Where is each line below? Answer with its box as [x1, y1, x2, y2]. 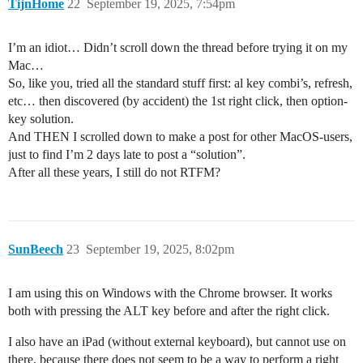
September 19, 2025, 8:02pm [86, 242, 234, 257]
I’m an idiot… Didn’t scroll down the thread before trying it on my [8, 41, 348, 55]
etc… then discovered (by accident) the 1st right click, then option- [8, 94, 348, 109]
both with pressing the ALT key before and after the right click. [8, 304, 330, 318]
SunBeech [8, 242, 63, 257]
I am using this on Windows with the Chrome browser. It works [8, 286, 332, 301]
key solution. [8, 112, 74, 126]
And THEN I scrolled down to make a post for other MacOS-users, [8, 130, 352, 144]
